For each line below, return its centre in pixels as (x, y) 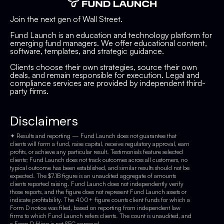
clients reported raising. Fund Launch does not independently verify (97, 183)
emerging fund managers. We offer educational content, (108, 43)
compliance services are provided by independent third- (108, 83)
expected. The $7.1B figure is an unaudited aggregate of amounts (93, 175)
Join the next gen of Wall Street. (66, 19)
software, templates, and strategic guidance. (87, 51)
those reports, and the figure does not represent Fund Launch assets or (98, 191)
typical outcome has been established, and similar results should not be (100, 167)
